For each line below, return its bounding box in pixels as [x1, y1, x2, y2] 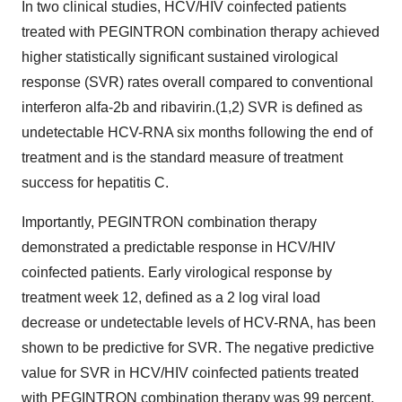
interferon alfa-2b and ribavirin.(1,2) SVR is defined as [22, 100, 363, 115]
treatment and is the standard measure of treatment [22, 150, 343, 165]
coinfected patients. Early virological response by [22, 265, 332, 280]
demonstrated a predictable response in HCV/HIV [22, 240, 336, 255]
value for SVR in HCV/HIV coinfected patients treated [22, 365, 359, 380]
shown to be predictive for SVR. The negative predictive [22, 340, 374, 355]
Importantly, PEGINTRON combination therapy [22, 214, 317, 230]
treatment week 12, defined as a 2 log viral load [22, 290, 320, 305]
